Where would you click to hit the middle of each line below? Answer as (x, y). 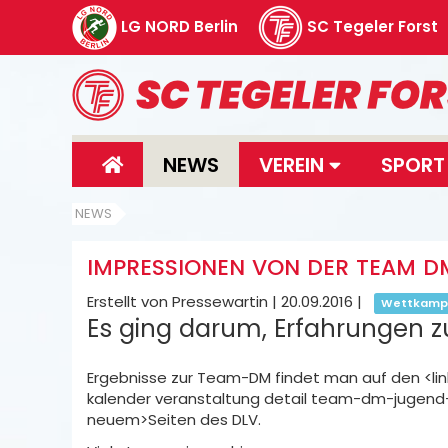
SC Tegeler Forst (372, 26)
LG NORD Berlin (179, 26)
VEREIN (294, 164)
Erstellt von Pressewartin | (184, 301)
